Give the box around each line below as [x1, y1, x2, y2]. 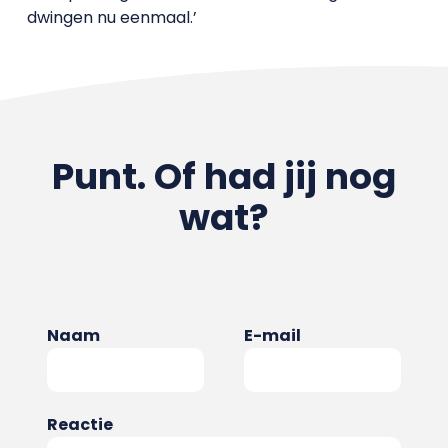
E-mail [244, 324, 301, 347]
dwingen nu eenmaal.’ [26, 6, 197, 29]
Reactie [46, 413, 113, 436]
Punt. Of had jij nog [51, 151, 396, 202]
